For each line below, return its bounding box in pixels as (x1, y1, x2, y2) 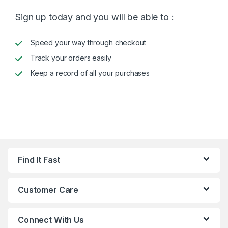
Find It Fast (18, 155, 61, 165)
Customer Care (18, 185, 79, 195)
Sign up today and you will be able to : (15, 12, 174, 23)
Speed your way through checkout (30, 38, 146, 47)
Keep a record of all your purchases (30, 69, 150, 78)
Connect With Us (18, 215, 84, 225)
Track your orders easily (30, 53, 111, 63)
